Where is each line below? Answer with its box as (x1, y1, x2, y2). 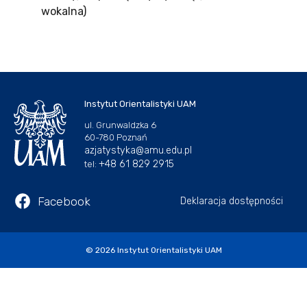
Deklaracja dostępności (180, 195, 283, 207)
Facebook (37, 194, 90, 208)
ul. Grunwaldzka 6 (84, 120, 156, 131)
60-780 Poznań (84, 132, 147, 143)
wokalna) (41, 5, 86, 19)
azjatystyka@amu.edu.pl (84, 145, 192, 157)
